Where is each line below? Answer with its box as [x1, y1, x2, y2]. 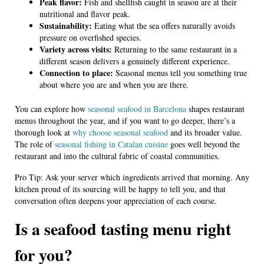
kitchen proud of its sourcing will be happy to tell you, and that [15, 183, 226, 194]
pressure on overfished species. [39, 31, 141, 43]
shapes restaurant [186, 103, 245, 114]
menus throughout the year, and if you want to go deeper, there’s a [15, 114, 235, 126]
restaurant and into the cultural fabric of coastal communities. [15, 150, 220, 161]
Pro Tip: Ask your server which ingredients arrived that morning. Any [15, 171, 249, 183]
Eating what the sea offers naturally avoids [92, 19, 235, 31]
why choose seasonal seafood [72, 126, 168, 138]
